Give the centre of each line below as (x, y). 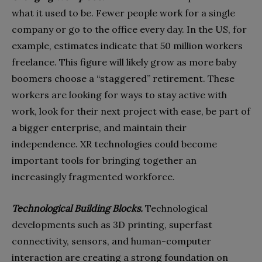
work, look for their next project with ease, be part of (131, 111)
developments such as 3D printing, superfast (112, 225)
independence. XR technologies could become (114, 144)
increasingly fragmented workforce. (93, 177)
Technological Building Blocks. (77, 208)
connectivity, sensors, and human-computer (111, 241)
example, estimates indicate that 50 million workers (127, 46)
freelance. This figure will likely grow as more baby (124, 62)
